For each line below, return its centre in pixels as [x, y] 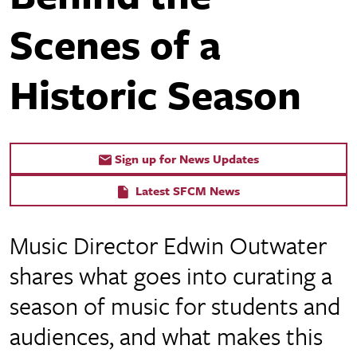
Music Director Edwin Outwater [168, 245]
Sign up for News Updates [186, 159]
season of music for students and [175, 306]
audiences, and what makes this [166, 336]
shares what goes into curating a [171, 275]
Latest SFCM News [186, 190]
